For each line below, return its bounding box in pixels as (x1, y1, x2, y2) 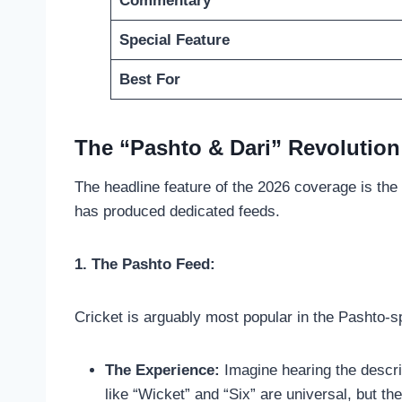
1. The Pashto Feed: (74, 256, 215, 274)
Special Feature (118, 31, 230, 49)
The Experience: (105, 362, 220, 380)
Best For (118, 71, 180, 89)
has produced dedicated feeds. (74, 203, 280, 221)
